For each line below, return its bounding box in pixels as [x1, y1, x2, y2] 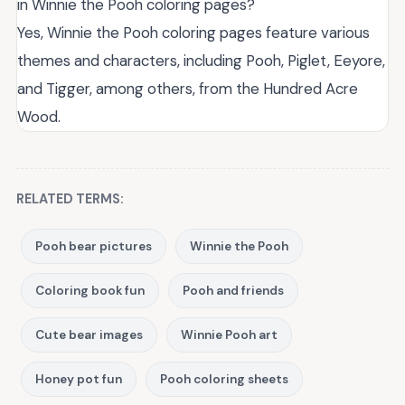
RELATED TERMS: [16, 190, 124, 207]
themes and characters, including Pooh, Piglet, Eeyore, [17, 50, 385, 71]
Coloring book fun [35, 282, 145, 298]
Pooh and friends [183, 282, 284, 298]
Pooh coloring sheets [160, 371, 288, 387]
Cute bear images [35, 326, 143, 343]
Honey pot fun [35, 371, 122, 387]
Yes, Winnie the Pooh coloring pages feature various [17, 22, 370, 42]
